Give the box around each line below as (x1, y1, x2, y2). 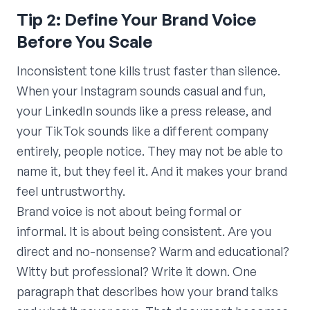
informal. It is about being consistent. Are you (17, 223, 271, 239)
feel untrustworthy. (17, 183, 125, 199)
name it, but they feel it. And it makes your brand (17, 163, 287, 179)
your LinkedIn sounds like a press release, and (17, 102, 271, 118)
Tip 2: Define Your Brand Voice (17, 8, 256, 30)
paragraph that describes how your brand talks (17, 283, 278, 299)
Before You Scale (17, 30, 152, 52)
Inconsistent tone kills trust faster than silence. (17, 62, 280, 78)
